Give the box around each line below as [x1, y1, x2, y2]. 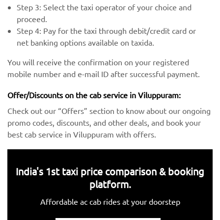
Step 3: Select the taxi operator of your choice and [17, 1, 192, 12]
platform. [89, 178, 131, 191]
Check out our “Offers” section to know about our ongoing [7, 105, 211, 115]
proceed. [17, 13, 48, 24]
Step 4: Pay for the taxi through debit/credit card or [17, 25, 196, 35]
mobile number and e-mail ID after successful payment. [7, 68, 200, 79]
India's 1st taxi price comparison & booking [16, 165, 204, 178]
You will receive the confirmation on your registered [7, 56, 189, 67]
